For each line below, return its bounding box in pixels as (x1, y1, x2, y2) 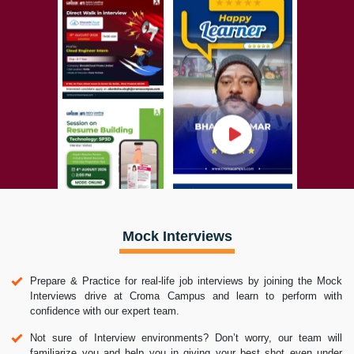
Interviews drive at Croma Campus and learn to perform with (30, 289, 342, 302)
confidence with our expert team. (30, 304, 180, 317)
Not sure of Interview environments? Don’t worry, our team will (30, 331, 342, 344)
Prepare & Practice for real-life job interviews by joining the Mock (30, 274, 342, 287)
